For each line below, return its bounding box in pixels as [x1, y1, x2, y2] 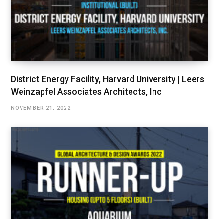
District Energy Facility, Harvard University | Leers [11, 74, 204, 85]
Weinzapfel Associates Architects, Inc [11, 87, 162, 97]
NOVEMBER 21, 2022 [11, 105, 71, 111]
